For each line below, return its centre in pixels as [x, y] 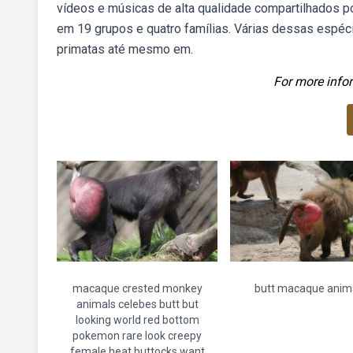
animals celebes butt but [137, 304]
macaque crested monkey [137, 288]
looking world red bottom [137, 320]
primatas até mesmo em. [125, 49]
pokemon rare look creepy [137, 336]
